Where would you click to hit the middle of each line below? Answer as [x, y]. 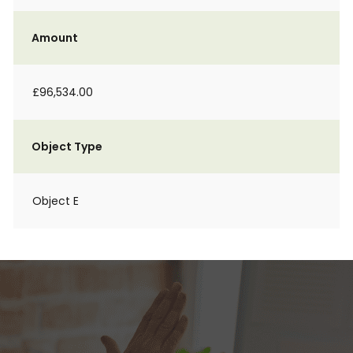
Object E [56, 201]
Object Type [67, 147]
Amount [55, 38]
